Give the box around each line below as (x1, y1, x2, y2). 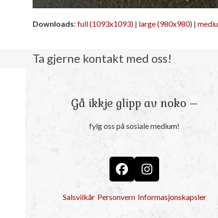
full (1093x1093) (77, 18, 134, 28)
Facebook (121, 167, 174, 182)
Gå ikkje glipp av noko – (71, 96, 198, 110)
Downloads (33, 18, 74, 28)
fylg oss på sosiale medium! (89, 121, 180, 130)
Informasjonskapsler (137, 192, 206, 202)
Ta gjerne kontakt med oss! (33, 51, 172, 65)
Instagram (146, 167, 203, 182)
